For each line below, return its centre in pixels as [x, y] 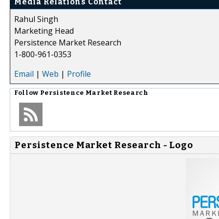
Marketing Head [44, 31]
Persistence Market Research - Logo [104, 145]
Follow [27, 93]
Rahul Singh [36, 19]
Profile [79, 74]
